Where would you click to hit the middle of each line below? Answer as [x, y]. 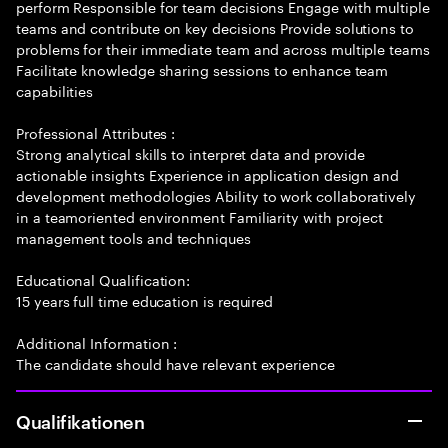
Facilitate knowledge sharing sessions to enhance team [202, 69]
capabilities [55, 90]
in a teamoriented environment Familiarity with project [200, 216]
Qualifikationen [80, 420]
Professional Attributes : [96, 132]
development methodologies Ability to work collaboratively [216, 195]
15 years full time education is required [145, 300]
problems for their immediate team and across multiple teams [223, 48]
